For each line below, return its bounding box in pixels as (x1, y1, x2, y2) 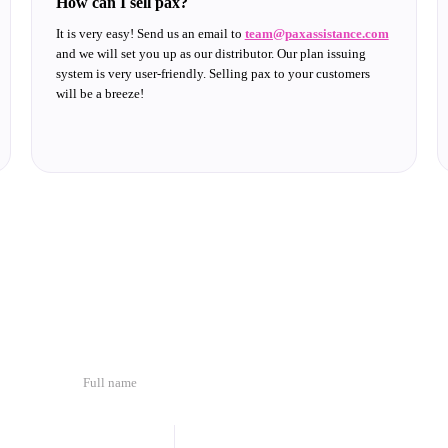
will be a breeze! (55, 86, 144, 101)
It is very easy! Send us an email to (55, 26, 245, 41)
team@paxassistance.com (244, 26, 389, 41)
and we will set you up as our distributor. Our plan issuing (55, 46, 366, 61)
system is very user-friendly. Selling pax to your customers (55, 66, 370, 81)
